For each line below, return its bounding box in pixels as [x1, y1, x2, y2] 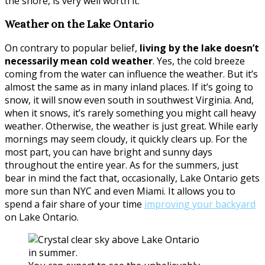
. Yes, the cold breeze [153, 54, 245, 68]
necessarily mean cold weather [5, 54, 153, 68]
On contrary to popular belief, [5, 41, 140, 55]
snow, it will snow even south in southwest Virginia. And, [5, 93, 254, 107]
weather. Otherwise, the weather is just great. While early [5, 119, 258, 133]
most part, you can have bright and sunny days [5, 146, 212, 159]
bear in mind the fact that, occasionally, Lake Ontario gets [5, 172, 260, 185]
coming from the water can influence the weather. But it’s [5, 67, 258, 81]
